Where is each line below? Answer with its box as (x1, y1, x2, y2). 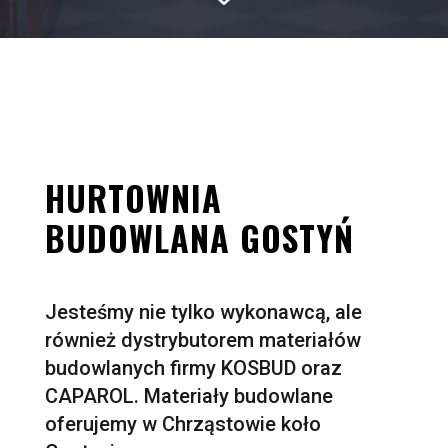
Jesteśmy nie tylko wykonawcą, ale (44, 300, 362, 324)
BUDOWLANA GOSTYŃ (44, 212, 354, 263)
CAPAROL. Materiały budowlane (44, 384, 333, 408)
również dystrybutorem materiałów (44, 328, 361, 352)
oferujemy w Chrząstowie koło (44, 412, 321, 436)
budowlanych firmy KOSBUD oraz (44, 356, 342, 380)
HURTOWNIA (44, 172, 222, 223)
